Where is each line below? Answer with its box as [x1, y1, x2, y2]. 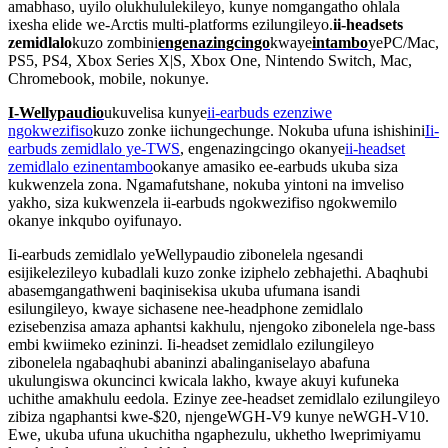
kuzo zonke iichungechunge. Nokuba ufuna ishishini [93, 121, 425, 139]
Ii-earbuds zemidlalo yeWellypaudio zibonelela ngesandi [8, 245, 363, 263]
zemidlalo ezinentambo [8, 157, 153, 175]
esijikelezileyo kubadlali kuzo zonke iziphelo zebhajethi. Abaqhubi [8, 263, 428, 281]
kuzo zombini [72, 33, 158, 51]
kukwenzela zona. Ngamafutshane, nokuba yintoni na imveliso [8, 175, 404, 193]
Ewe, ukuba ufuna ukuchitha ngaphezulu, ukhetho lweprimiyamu [8, 425, 421, 443]
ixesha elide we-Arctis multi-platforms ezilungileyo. [8, 15, 333, 33]
